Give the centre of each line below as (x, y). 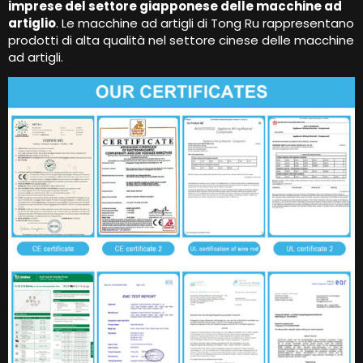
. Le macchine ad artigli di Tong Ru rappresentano (205, 23)
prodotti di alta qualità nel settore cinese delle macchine (181, 40)
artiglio (32, 23)
